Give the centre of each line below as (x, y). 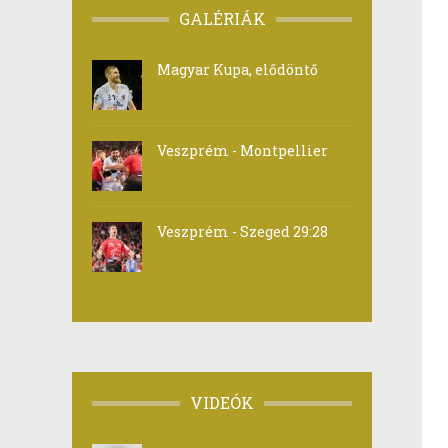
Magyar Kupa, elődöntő (237, 69)
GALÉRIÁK (222, 18)
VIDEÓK (222, 402)
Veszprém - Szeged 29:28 (242, 231)
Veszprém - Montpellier (242, 150)
